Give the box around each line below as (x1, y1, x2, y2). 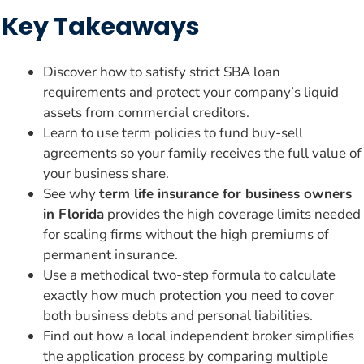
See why (43, 184, 99, 203)
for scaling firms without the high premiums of (43, 224, 329, 244)
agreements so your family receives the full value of (43, 143, 362, 162)
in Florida (43, 204, 104, 223)
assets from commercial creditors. (43, 102, 249, 122)
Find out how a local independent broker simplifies (43, 326, 354, 345)
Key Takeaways (2, 9, 200, 44)
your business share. (43, 163, 169, 183)
